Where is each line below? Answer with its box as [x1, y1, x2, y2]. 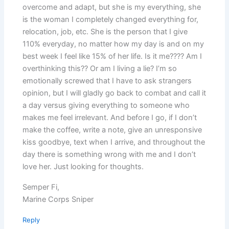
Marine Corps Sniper [22, 194, 94, 204]
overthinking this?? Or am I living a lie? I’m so [22, 63, 177, 73]
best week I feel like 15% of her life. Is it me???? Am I [22, 51, 202, 61]
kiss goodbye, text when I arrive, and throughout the [22, 137, 205, 147]
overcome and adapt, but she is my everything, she [22, 2, 201, 12]
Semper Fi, [22, 182, 60, 192]
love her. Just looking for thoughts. [22, 162, 144, 171]
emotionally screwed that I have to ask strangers [22, 76, 192, 85]
